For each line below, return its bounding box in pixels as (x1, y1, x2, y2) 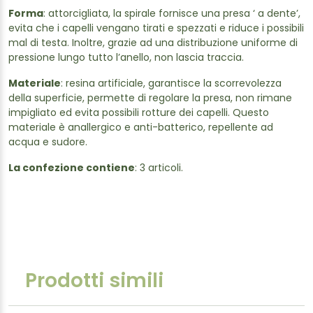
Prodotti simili (25, 272, 163, 292)
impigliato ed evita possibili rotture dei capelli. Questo (8, 108, 269, 119)
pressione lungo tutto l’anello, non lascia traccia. (8, 53, 244, 64)
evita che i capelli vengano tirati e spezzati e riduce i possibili (8, 24, 304, 34)
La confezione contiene (8, 163, 135, 174)
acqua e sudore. (8, 138, 87, 148)
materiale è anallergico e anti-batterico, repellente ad (8, 123, 273, 133)
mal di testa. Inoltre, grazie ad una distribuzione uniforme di (8, 38, 298, 49)
